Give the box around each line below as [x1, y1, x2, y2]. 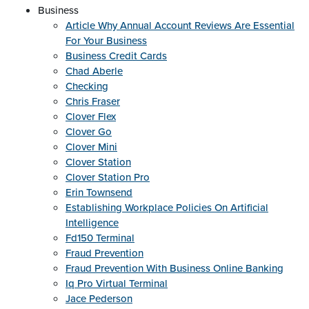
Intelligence [66, 215, 119, 230]
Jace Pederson [66, 291, 132, 306]
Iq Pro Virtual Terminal [66, 276, 168, 291]
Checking [66, 79, 108, 94]
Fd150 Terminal [66, 230, 134, 246]
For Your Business [66, 33, 147, 48]
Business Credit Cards [66, 48, 167, 63]
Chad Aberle [66, 63, 123, 79]
